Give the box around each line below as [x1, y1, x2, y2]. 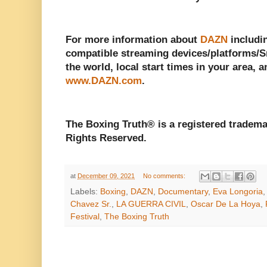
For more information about [66, 34, 200, 46]
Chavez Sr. [70, 200, 111, 209]
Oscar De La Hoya [191, 200, 260, 209]
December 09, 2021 [77, 172, 135, 179]
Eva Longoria [213, 187, 263, 197]
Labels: [70, 187, 100, 197]
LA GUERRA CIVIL [116, 200, 186, 209]
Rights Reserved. [66, 132, 147, 144]
